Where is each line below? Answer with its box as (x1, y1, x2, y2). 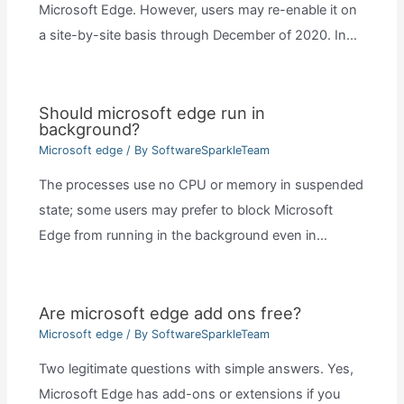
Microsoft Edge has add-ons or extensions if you (38, 385, 340, 402)
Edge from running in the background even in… (38, 227, 327, 244)
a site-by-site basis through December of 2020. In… (38, 27, 357, 44)
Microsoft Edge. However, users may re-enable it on (38, 2, 357, 19)
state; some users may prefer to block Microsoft (38, 202, 333, 219)
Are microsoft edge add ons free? (38, 302, 301, 323)
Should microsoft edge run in (38, 103, 265, 124)
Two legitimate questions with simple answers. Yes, (38, 360, 353, 377)
